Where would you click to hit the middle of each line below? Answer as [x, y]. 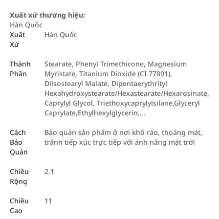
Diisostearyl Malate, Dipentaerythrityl [106, 84]
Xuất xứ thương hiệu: [47, 15]
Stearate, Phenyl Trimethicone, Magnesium [116, 64]
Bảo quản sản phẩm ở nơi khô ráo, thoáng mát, [123, 132]
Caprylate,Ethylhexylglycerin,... [95, 113]
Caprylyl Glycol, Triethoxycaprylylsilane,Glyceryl [122, 103]
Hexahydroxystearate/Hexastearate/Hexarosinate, [127, 93]
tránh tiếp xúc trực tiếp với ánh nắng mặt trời [120, 142]
